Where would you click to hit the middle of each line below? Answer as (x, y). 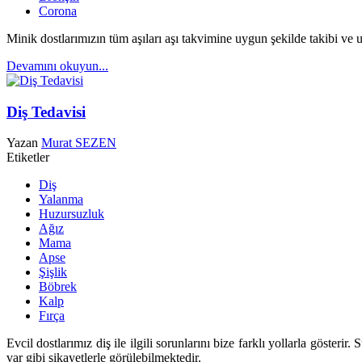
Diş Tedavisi (46, 112)
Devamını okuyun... (57, 65)
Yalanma (61, 200)
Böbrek (58, 287)
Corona (58, 11)
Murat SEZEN (79, 143)
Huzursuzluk (72, 214)
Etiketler (28, 158)
